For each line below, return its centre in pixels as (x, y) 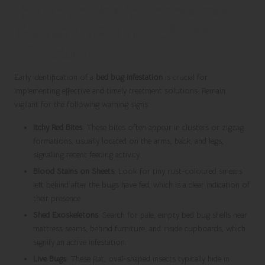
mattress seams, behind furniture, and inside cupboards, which (139, 229)
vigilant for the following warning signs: (82, 105)
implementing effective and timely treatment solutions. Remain (120, 91)
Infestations (57, 52)
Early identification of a (55, 77)
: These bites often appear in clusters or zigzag (163, 128)
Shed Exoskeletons (66, 215)
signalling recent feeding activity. (87, 155)
